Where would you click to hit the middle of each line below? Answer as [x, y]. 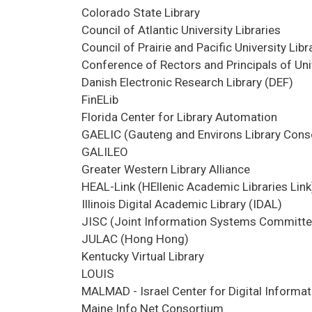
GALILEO [105, 151]
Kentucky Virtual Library [143, 256]
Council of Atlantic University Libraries [181, 30]
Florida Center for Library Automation [179, 117]
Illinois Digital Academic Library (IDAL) [182, 204]
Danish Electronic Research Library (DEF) [187, 82]
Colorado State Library [141, 12]
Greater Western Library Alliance [166, 169]
